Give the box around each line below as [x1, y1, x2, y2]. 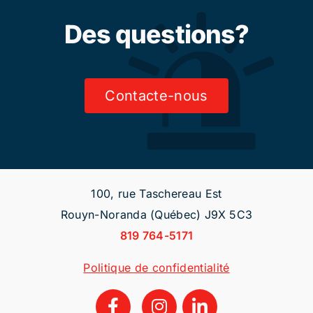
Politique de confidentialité [83, 261, 230, 275]
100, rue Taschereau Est [91, 187, 222, 201]
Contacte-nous [105, 87, 208, 105]
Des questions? [64, 19, 249, 50]
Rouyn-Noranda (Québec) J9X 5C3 [60, 208, 253, 222]
